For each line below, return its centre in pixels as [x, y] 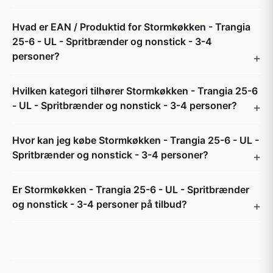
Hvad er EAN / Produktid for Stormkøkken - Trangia [131, 27]
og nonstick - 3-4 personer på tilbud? [100, 204]
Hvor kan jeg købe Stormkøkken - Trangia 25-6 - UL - [136, 140]
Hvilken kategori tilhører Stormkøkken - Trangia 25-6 [135, 91]
